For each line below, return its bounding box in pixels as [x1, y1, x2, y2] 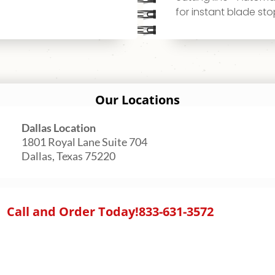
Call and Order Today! [7, 203, 139, 220]
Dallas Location [21, 121, 96, 135]
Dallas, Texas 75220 [21, 149, 116, 163]
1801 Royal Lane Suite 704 [21, 135, 148, 149]
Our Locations [95, 91, 180, 109]
